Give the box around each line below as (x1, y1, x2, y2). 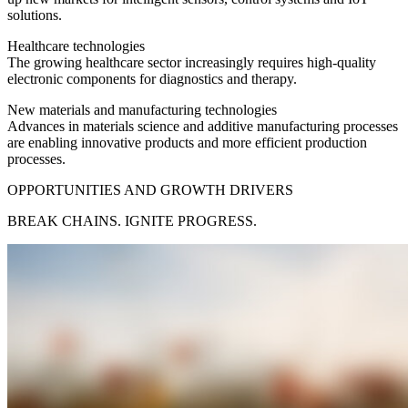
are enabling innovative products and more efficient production (7, 135, 367, 151)
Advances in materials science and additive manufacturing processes (7, 118, 398, 135)
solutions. (7, 7, 62, 24)
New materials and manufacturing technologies (7, 102, 277, 118)
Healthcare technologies (7, 38, 145, 55)
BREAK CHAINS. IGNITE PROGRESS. (7, 213, 257, 229)
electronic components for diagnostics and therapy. (7, 71, 297, 87)
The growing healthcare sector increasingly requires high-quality (7, 55, 376, 71)
